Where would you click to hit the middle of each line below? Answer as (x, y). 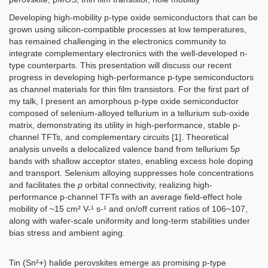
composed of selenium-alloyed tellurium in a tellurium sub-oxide (129, 113)
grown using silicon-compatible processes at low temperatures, (128, 29)
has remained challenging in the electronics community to (118, 41)
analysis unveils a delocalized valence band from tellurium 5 (122, 149)
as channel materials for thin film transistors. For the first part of (129, 89)
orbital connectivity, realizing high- (147, 185)
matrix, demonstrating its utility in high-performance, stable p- (125, 125)
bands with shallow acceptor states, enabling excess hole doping (131, 161)
